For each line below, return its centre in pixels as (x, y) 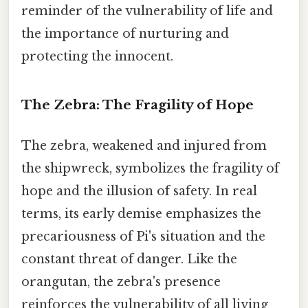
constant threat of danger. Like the (129, 260)
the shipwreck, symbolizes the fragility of (150, 169)
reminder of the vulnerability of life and (147, 11)
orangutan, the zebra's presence (121, 282)
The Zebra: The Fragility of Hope (137, 104)
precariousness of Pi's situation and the (143, 237)
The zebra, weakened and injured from (144, 146)
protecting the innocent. (97, 57)
